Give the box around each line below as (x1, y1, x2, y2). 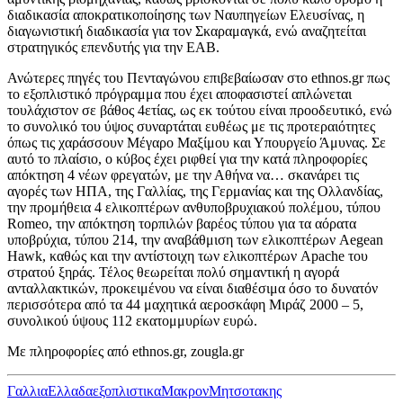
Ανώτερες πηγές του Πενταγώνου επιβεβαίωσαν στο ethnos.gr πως (7, 69, 390, 85)
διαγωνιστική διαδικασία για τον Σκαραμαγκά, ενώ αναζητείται (7, 22, 366, 39)
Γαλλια (7, 382, 48, 399)
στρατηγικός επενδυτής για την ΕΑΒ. (7, 39, 219, 55)
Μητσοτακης (209, 382, 282, 399)
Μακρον (161, 382, 209, 399)
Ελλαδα (48, 382, 93, 399)
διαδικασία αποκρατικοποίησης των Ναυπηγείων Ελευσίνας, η (7, 6, 364, 22)
